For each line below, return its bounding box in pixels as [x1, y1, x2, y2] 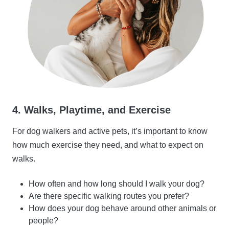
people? [29, 216, 58, 225]
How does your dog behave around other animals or [29, 204, 216, 213]
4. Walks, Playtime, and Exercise [12, 104, 171, 116]
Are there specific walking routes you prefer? [29, 192, 189, 201]
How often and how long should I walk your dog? [29, 179, 204, 189]
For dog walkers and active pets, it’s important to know [12, 127, 208, 136]
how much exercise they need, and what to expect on [12, 141, 203, 150]
